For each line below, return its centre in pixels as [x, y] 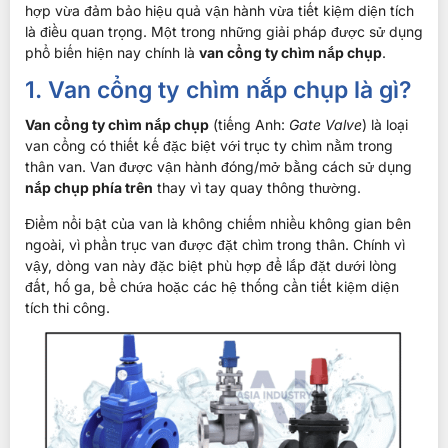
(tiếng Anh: [249, 125]
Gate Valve [325, 125]
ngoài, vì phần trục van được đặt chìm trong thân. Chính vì [215, 244]
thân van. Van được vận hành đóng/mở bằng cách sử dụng [218, 167]
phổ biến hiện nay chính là [112, 52]
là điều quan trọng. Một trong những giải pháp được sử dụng [224, 31]
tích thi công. [67, 307]
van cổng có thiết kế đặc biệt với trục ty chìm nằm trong [209, 146]
